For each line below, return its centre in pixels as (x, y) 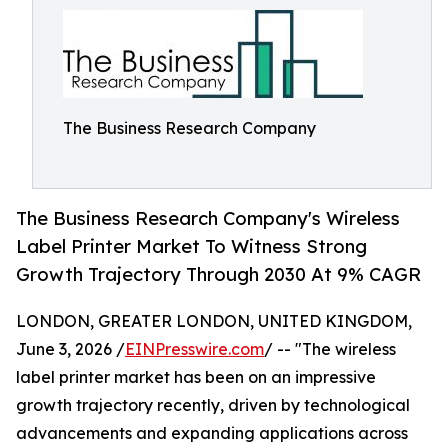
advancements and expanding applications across (212, 433)
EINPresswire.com (194, 349)
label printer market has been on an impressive (196, 377)
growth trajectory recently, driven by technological (213, 405)
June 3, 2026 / (70, 349)
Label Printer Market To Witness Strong (191, 246)
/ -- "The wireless (330, 349)
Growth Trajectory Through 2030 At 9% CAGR (218, 274)
